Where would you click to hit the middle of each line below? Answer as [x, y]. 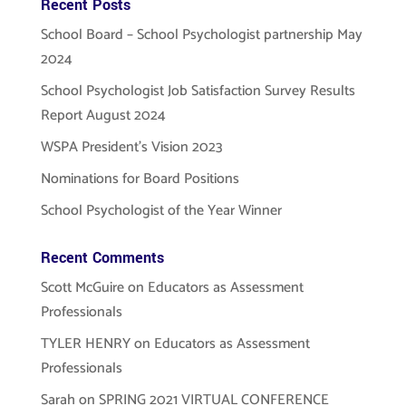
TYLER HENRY [85, 344]
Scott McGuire [82, 288]
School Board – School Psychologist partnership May [201, 35]
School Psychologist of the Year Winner [161, 211]
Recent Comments [102, 258]
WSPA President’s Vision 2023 [131, 147]
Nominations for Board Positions [140, 179]
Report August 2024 [103, 116]
